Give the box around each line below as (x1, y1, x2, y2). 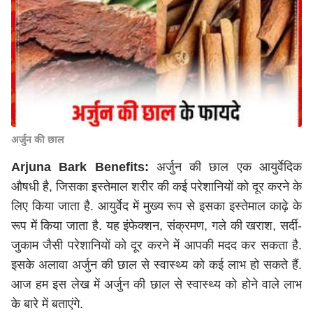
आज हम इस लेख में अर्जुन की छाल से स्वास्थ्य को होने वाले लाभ (11, 277, 302, 291)
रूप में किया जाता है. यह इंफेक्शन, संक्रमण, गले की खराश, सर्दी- (11, 219, 302, 233)
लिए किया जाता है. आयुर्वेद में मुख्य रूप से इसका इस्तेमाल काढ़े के (11, 199, 302, 213)
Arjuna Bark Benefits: (11, 160, 149, 174)
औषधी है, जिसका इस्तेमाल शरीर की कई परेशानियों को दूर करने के (11, 180, 302, 194)
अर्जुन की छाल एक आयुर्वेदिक (148, 160, 303, 174)
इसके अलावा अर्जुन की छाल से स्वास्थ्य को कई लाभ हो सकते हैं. (11, 258, 302, 272)
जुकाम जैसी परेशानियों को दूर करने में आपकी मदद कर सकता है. (11, 238, 302, 252)
